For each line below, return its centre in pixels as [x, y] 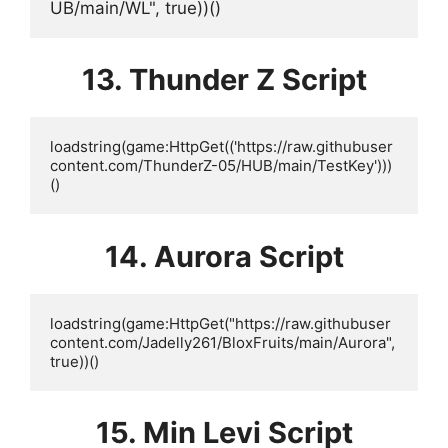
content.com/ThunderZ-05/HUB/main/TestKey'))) [221, 165]
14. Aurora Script [224, 256]
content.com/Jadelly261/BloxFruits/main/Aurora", [222, 342]
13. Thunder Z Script [224, 79]
